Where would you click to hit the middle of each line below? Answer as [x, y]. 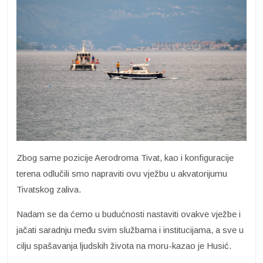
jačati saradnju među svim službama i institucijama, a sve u [130, 230]
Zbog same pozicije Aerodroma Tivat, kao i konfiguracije [125, 157]
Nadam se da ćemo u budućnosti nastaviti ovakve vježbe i [129, 214]
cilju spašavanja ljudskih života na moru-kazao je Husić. [124, 245]
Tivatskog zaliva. [49, 189]
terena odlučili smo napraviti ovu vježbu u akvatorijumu [122, 173]
